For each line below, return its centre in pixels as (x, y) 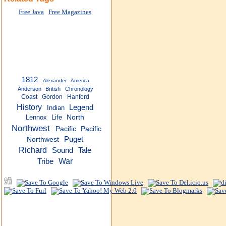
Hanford (78, 97)
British (53, 89)
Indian (56, 108)
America (80, 80)
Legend (81, 107)
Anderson (29, 89)
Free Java (31, 12)
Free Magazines (70, 12)
